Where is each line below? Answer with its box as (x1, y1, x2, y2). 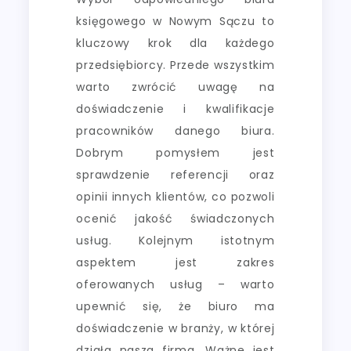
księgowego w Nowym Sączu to (76, 13, 275, 30)
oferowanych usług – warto (76, 277, 275, 293)
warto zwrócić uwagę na (76, 79, 275, 96)
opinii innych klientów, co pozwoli (76, 189, 275, 205)
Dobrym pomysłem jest (76, 145, 275, 161)
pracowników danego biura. (76, 123, 275, 139)
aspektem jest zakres (76, 255, 275, 271)
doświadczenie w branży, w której (76, 320, 275, 337)
